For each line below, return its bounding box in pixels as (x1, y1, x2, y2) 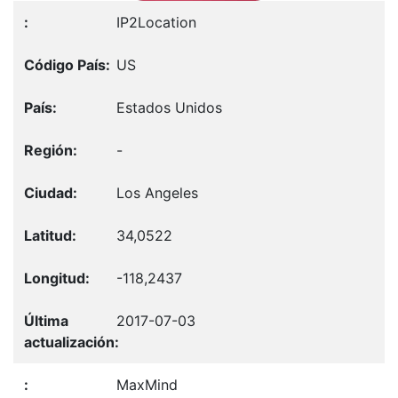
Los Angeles (116, 183, 198, 202)
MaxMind (116, 375, 178, 394)
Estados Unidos (116, 98, 222, 116)
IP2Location (116, 12, 196, 31)
